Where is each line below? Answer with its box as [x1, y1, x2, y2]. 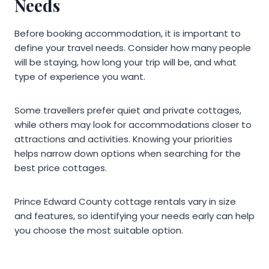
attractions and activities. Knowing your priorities [14, 133, 232, 146]
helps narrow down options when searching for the [14, 147, 241, 160]
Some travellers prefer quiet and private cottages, [14, 104, 241, 117]
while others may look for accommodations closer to [14, 118, 252, 131]
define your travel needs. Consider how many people [14, 41, 251, 55]
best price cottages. [14, 162, 107, 175]
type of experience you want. [14, 70, 145, 83]
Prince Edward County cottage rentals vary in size [14, 195, 236, 208]
